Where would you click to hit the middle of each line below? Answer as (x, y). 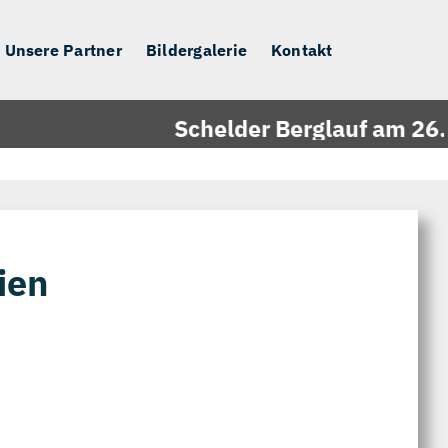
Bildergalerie (196, 49)
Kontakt (302, 49)
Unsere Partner (63, 49)
